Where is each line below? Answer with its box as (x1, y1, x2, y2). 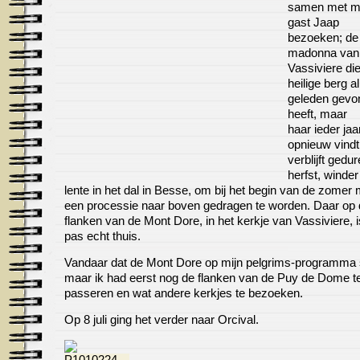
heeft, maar (288, 107, 347, 121)
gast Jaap (288, 15, 339, 29)
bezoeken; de (288, 31, 358, 44)
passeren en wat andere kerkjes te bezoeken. (64, 287, 303, 301)
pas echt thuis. (64, 229, 141, 243)
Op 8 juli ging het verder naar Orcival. (64, 313, 259, 327)
